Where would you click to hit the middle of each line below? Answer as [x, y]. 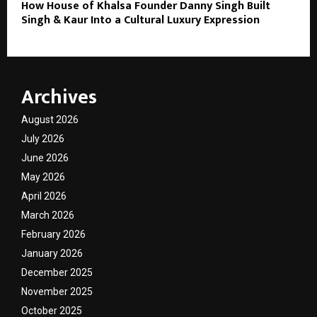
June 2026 [45, 157]
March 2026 [48, 215]
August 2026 [50, 119]
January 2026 [52, 253]
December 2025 [57, 272]
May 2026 [43, 177]
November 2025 [57, 291]
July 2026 [43, 138]
